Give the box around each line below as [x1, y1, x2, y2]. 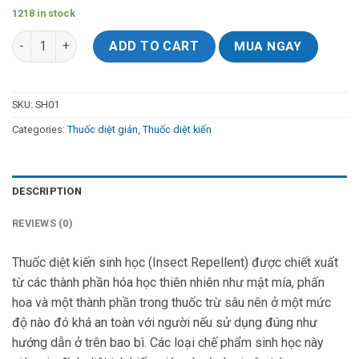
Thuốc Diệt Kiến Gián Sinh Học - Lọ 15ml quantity [11, 31, 280, 46]
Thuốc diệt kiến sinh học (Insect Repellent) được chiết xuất [12, 255, 338, 271]
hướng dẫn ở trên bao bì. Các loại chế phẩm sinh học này [12, 335, 324, 351]
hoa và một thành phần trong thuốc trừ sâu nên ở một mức [12, 295, 331, 311]
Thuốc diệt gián [67, 123, 138, 135]
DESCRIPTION [12, 185, 82, 198]
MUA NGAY [234, 38, 302, 54]
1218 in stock [12, 6, 75, 19]
